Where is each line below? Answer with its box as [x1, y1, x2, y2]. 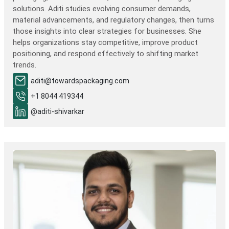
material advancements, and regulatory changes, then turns [13, 15, 214, 25]
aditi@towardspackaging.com [31, 76, 129, 85]
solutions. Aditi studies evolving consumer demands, [13, 4, 191, 13]
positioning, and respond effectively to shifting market [13, 49, 198, 58]
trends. [13, 60, 36, 70]
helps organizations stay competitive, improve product [13, 38, 198, 47]
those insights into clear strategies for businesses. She [13, 27, 201, 36]
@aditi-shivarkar [31, 107, 84, 116]
